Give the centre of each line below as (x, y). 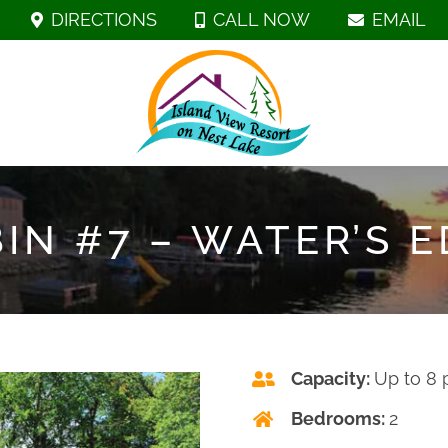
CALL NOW (261, 19)
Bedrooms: (340, 418)
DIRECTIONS (103, 19)
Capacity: (333, 378)
